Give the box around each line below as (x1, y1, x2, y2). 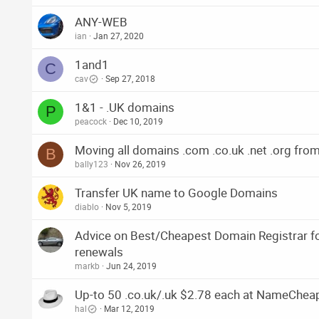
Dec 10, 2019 (113, 115, 163, 127)
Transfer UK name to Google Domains (75, 184, 278, 202)
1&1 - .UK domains (75, 99, 174, 116)
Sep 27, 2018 (105, 73, 155, 85)
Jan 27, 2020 (93, 30, 144, 42)
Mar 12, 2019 (104, 303, 155, 315)
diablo (75, 201, 99, 213)
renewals (75, 244, 123, 261)
